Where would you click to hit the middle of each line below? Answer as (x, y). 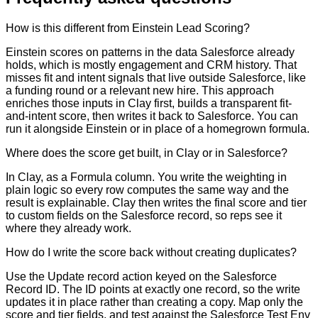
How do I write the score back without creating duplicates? (151, 253)
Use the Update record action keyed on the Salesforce (141, 277)
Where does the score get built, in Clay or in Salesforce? (147, 153)
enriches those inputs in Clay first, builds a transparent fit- (149, 104)
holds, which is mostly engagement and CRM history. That (151, 65)
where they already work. (68, 229)
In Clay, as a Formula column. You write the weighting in (146, 177)
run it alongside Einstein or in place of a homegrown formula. (158, 129)
